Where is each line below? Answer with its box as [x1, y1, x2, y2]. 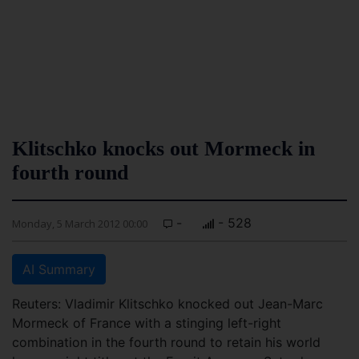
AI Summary [22, 261, 95, 277]
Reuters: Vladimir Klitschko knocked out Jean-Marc [12, 296, 323, 312]
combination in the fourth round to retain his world [12, 334, 321, 350]
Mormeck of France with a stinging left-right [12, 315, 281, 331]
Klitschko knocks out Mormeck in [12, 137, 315, 160]
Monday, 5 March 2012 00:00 [12, 216, 147, 231]
